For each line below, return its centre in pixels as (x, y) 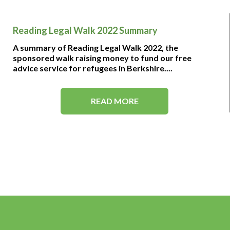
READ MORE (114, 101)
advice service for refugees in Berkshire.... (93, 68)
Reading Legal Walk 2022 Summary (85, 30)
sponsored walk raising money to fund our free (102, 58)
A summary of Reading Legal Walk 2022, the (95, 47)
